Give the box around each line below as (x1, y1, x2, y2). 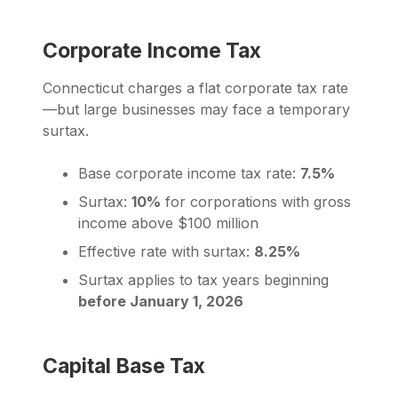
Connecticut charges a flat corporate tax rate (43, 79, 348, 98)
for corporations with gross (161, 193, 351, 211)
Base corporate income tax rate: (78, 164, 300, 183)
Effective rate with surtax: (78, 243, 254, 261)
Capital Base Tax (43, 354, 205, 379)
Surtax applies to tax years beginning (78, 271, 329, 290)
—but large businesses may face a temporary (43, 100, 350, 119)
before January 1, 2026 (78, 292, 243, 311)
